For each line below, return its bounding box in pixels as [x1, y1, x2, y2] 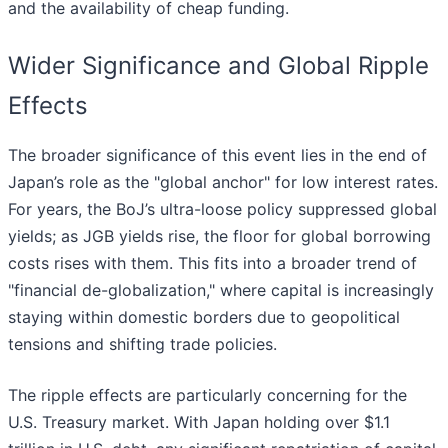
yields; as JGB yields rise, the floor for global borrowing [8, 226, 431, 247]
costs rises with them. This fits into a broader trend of [8, 253, 417, 274]
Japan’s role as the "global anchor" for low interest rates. [8, 172, 438, 193]
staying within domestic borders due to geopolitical [8, 307, 400, 328]
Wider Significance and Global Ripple [8, 51, 429, 81]
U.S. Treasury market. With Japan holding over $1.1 [8, 412, 390, 433]
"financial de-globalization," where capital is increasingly [8, 280, 434, 301]
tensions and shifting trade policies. [8, 334, 277, 355]
